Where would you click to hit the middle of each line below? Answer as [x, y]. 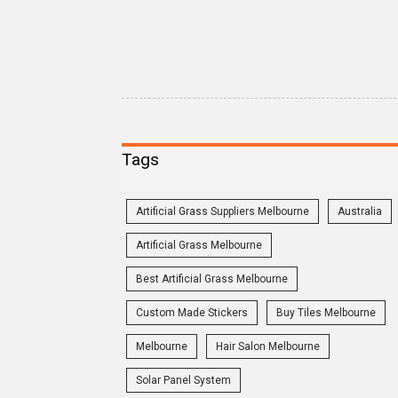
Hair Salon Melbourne [268, 347]
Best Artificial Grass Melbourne [212, 279]
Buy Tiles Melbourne [326, 313]
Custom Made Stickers [192, 313]
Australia [360, 212]
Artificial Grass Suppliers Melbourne [223, 212]
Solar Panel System [183, 381]
